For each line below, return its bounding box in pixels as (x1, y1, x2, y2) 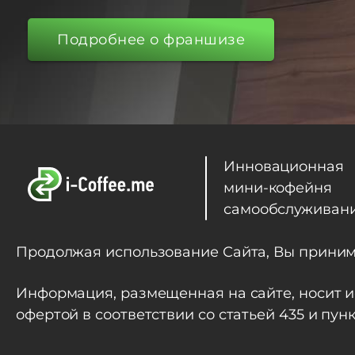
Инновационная (223, 157, 344, 175)
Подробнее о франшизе (57, 30, 245, 48)
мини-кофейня (223, 178, 332, 197)
